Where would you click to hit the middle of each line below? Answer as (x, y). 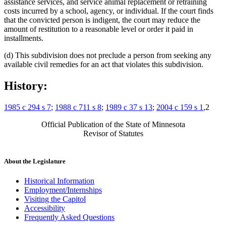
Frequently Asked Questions (69, 217)
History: (26, 86)
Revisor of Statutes (113, 133)
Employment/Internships (63, 190)
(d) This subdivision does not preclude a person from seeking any (108, 55)
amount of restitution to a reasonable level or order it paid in (99, 29)
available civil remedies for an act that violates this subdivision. (104, 64)
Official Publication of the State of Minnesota (113, 124)
